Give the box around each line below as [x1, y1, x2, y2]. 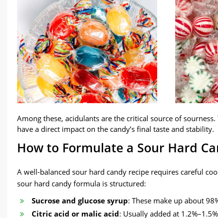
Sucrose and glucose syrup [32, 196, 128, 206]
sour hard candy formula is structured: [17, 179, 146, 189]
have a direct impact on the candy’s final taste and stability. [17, 124, 214, 134]
